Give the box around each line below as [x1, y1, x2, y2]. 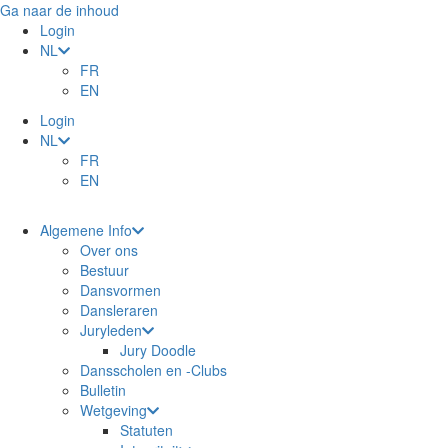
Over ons [80, 240, 138, 260]
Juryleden [80, 320, 142, 340]
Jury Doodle [120, 340, 196, 360]
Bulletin [80, 380, 126, 400]
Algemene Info [40, 220, 132, 240]
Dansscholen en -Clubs [80, 360, 227, 380]
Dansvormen [80, 280, 161, 300]
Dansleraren [80, 300, 158, 320]
